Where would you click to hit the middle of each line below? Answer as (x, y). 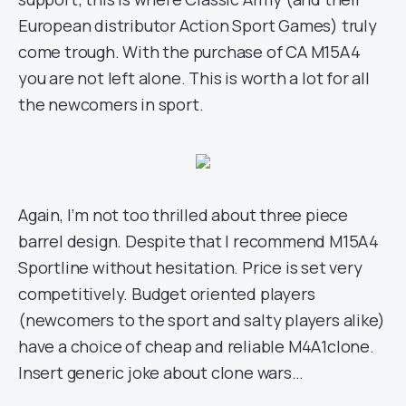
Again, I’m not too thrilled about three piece (183, 215)
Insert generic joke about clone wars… (161, 372)
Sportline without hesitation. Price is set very (190, 267)
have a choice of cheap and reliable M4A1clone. (196, 346)
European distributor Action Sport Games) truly (198, 25)
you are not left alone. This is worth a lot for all (194, 78)
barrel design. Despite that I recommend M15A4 (198, 241)
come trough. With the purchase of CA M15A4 (189, 52)
